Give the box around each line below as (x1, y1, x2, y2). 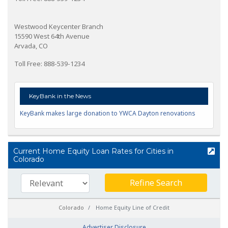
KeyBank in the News (27, 92, 91, 100)
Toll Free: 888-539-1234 (14, 59, 84, 68)
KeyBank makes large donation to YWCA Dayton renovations (20, 108, 195, 118)
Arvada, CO (14, 41, 48, 50)
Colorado (13, 154, 44, 164)
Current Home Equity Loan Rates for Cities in (13, 146, 174, 156)
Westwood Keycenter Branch (14, 21, 103, 31)
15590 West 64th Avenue (14, 31, 90, 41)
